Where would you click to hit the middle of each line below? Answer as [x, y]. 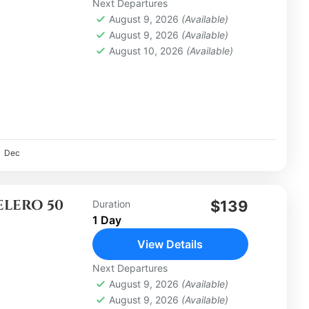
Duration [111, 204]
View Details [170, 245]
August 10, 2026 [147, 51]
